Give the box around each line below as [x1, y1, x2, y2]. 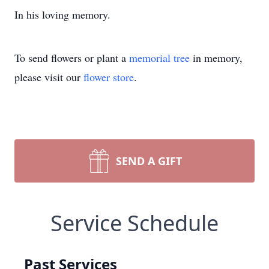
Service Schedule [50, 208, 219, 238]
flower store [83, 70, 134, 84]
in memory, [190, 50, 243, 65]
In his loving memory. [14, 7, 110, 22]
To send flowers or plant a [14, 50, 129, 65]
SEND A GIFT [116, 154, 182, 168]
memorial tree [129, 50, 190, 65]
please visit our [14, 70, 83, 84]
